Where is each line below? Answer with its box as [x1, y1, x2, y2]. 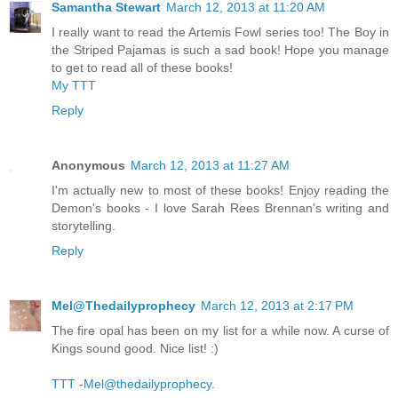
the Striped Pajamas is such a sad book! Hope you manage [52, 43, 389, 58]
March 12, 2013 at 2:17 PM [201, 298, 354, 314]
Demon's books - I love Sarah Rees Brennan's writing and [52, 201, 389, 216]
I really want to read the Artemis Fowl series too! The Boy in [52, 25, 389, 40]
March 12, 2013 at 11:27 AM [131, 158, 290, 173]
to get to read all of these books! [52, 60, 233, 76]
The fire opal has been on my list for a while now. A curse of [52, 323, 389, 338]
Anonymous [52, 158, 125, 173]
